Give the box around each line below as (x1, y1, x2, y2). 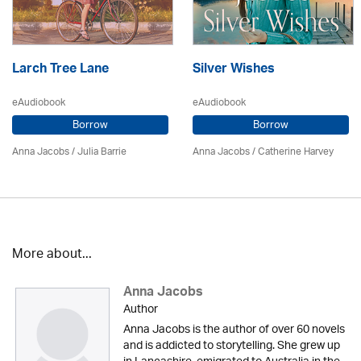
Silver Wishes (193, 57, 275, 83)
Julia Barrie (77, 141, 127, 163)
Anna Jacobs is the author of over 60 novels (122, 317, 345, 342)
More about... (12, 242, 92, 268)
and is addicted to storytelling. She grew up (122, 334, 340, 359)
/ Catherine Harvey (250, 141, 334, 163)
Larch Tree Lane (12, 57, 109, 83)
